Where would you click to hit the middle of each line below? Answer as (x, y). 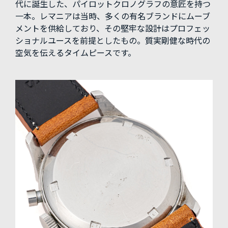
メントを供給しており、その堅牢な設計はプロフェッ (113, 29)
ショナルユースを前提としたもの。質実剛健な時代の (113, 41)
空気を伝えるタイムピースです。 (76, 53)
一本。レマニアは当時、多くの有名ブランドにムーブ (113, 17)
